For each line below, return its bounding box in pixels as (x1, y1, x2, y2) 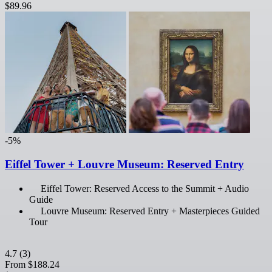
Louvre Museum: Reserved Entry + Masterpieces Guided (41, 205, 260, 216)
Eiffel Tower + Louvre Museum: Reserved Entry (5, 157, 244, 171)
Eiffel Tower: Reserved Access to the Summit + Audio (41, 183, 249, 194)
